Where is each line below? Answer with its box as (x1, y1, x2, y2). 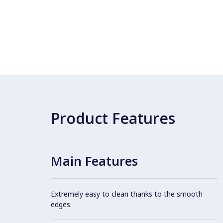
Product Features (51, 108, 175, 128)
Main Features (51, 151, 138, 170)
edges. (51, 199, 72, 209)
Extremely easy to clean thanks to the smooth (51, 189, 203, 199)
